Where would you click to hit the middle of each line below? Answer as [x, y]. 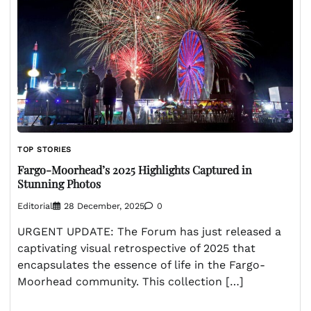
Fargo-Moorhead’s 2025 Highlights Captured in [135, 169]
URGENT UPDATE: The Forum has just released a [149, 232]
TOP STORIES [44, 150]
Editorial [35, 206]
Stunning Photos [59, 183]
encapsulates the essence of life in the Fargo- [141, 265]
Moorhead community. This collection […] [131, 282]
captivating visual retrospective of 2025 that [136, 249]
